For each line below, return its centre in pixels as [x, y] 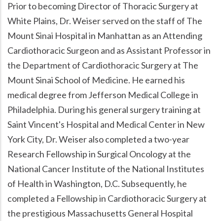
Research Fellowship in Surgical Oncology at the [99, 154]
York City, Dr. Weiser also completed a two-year [98, 139]
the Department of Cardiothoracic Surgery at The [103, 65]
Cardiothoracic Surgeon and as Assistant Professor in [109, 50]
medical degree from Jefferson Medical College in [103, 94]
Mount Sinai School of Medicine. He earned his [96, 80]
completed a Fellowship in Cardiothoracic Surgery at [107, 198]
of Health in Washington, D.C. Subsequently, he [97, 183]
